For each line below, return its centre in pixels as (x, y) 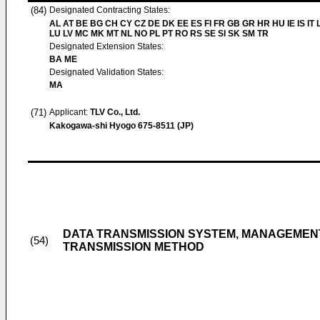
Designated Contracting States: (110, 10)
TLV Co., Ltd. (115, 112)
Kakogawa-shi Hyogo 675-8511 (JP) (121, 126)
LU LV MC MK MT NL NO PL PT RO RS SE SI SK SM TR (159, 34)
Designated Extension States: (106, 46)
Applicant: (70, 112)
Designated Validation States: (106, 72)
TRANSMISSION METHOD (134, 247)
